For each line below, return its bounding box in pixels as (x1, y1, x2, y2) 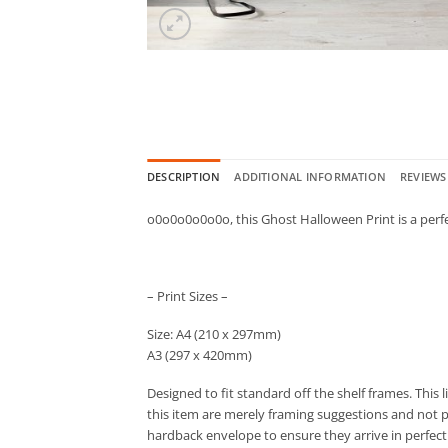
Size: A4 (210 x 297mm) (147, 324, 281, 343)
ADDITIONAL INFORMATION (234, 169, 387, 184)
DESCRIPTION (147, 169, 221, 184)
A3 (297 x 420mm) (147, 345, 252, 364)
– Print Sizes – (147, 286, 228, 305)
